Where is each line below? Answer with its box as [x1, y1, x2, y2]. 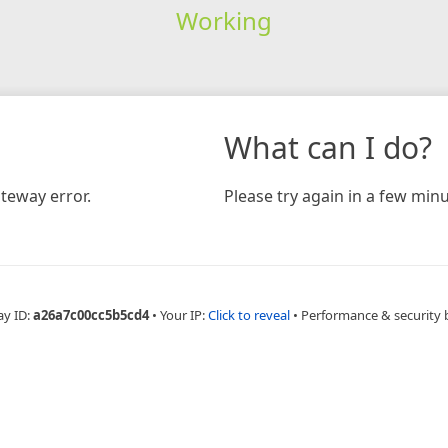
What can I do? [224, 126, 432, 168]
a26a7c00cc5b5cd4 [33, 305, 149, 324]
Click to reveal [208, 305, 290, 324]
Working [175, 3, 272, 37]
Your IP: [160, 305, 208, 324]
